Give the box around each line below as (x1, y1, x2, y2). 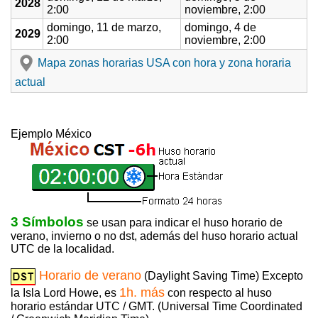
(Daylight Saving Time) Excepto (141, 270, 303, 283)
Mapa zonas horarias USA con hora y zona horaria (38, 56, 291, 69)
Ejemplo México (11, 128, 92, 141)
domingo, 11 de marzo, (47, 21, 161, 34)
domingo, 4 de (185, 21, 256, 34)
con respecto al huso (165, 287, 272, 300)
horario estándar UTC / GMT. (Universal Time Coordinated (11, 300, 302, 313)
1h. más (119, 285, 165, 300)
